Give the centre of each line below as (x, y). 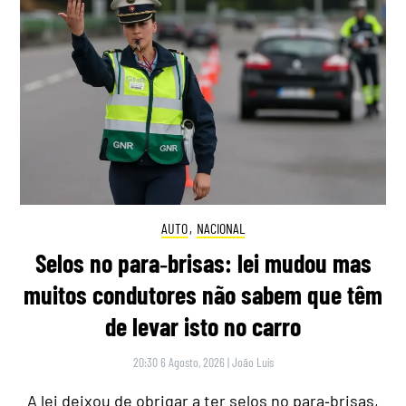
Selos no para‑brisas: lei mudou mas (203, 263)
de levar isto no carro (203, 327)
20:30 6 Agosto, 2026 (179, 362)
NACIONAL (220, 228)
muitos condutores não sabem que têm (203, 295)
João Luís (252, 362)
